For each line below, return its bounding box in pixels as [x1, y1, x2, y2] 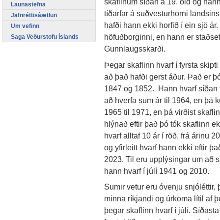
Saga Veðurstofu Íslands [11, 33, 79, 40]
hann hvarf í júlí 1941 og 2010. [104, 166, 209, 175]
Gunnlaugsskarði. [104, 44, 165, 54]
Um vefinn [11, 22, 39, 29]
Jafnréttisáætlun [11, 11, 57, 19]
